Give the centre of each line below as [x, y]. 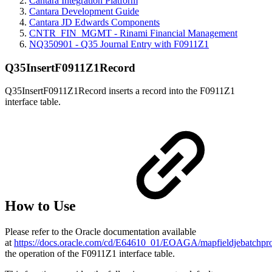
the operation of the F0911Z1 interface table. [90, 254]
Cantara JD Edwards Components [94, 22]
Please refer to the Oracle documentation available [100, 232]
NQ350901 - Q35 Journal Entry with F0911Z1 [119, 44]
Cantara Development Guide [84, 11]
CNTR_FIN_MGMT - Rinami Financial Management [133, 33]
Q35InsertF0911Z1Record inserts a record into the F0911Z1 [120, 91]
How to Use [42, 206]
